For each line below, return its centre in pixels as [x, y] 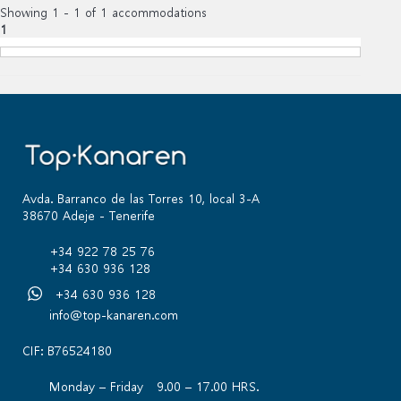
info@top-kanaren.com [114, 314]
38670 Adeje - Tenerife [89, 215]
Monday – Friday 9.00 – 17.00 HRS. [154, 386]
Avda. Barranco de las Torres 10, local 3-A [141, 198]
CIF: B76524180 [67, 350]
